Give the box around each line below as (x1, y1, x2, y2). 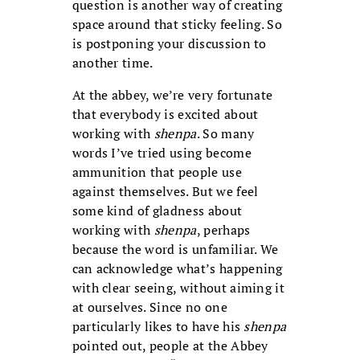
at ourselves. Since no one (72, 298, 227, 317)
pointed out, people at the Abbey (72, 337, 268, 355)
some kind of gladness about (72, 202, 243, 220)
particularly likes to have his (72, 317, 244, 336)
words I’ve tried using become (72, 144, 252, 162)
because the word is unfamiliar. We (72, 240, 279, 259)
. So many (196, 125, 255, 143)
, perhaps (196, 221, 251, 239)
